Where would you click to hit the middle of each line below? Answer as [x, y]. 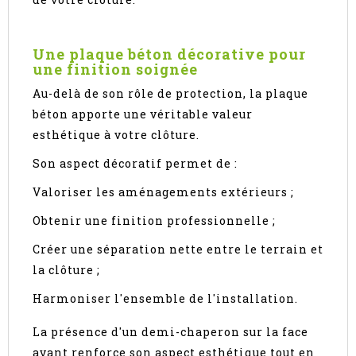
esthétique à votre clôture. [116, 135]
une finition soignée [115, 70]
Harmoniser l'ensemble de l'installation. [165, 299]
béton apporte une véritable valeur [143, 114]
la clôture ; [66, 270]
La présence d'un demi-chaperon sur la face [170, 332]
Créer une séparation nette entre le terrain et [178, 250]
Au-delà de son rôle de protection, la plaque [170, 94]
